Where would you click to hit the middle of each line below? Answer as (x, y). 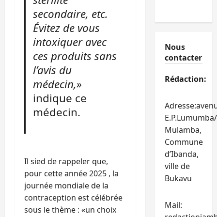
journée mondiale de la (66, 185)
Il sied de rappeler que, (66, 161)
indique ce (60, 98)
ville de (177, 166)
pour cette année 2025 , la (71, 173)
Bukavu (178, 178)
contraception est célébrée (73, 197)
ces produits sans (75, 56)
